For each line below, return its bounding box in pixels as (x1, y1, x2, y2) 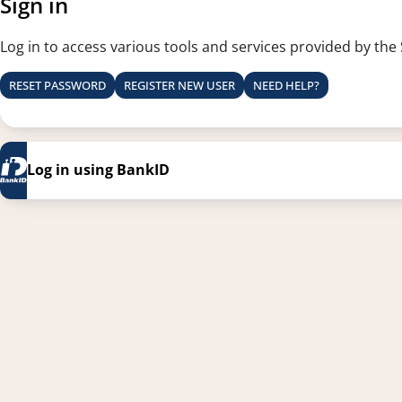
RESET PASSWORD (9, 76, 106, 93)
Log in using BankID (27, 160, 170, 180)
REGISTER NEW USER (124, 76, 235, 93)
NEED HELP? (253, 76, 319, 93)
